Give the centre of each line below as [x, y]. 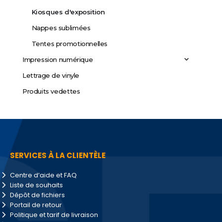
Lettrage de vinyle [51, 76]
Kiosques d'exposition [68, 12]
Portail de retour [36, 205]
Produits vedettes [51, 91]
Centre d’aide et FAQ [43, 175]
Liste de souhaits [36, 185]
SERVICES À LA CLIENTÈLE [58, 156]
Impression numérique [58, 60]
